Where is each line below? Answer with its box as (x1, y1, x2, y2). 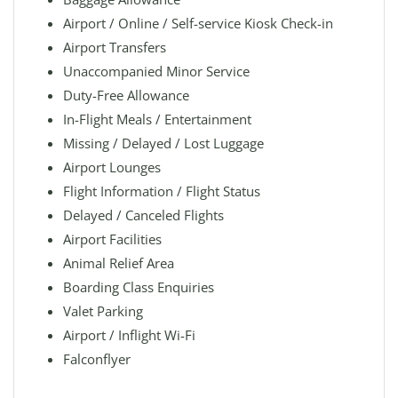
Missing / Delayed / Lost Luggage (63, 134, 264, 152)
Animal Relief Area (63, 254, 174, 272)
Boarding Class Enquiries (63, 278, 214, 296)
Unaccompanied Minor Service (63, 62, 250, 80)
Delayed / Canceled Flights (63, 206, 224, 224)
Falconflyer (63, 350, 131, 368)
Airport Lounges (63, 158, 161, 176)
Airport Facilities (63, 230, 162, 248)
